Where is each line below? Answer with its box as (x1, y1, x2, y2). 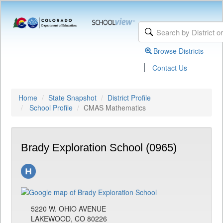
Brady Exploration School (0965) (21, 141, 177, 154)
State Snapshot (48, 93, 97, 103)
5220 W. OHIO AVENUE (31, 204, 106, 214)
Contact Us (152, 63, 188, 73)
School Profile (29, 103, 73, 112)
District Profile (108, 93, 151, 103)
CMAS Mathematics (84, 103, 146, 112)
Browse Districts (153, 46, 204, 56)
